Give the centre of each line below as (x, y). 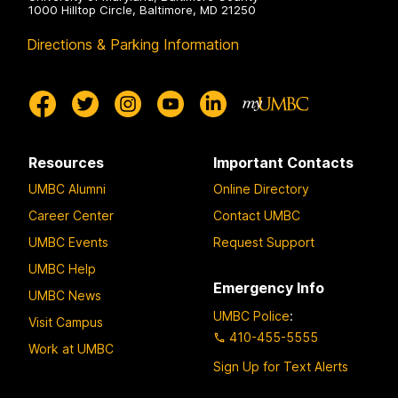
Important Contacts (283, 163)
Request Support (264, 242)
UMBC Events (68, 242)
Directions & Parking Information (133, 45)
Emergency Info (269, 287)
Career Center (71, 215)
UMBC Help (62, 268)
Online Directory (261, 188)
